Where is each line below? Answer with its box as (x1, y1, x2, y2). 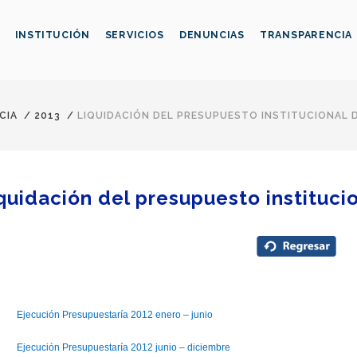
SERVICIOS (104, 29, 164, 41)
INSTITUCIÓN (14, 29, 90, 41)
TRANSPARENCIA (260, 29, 353, 41)
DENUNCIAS (178, 29, 245, 41)
